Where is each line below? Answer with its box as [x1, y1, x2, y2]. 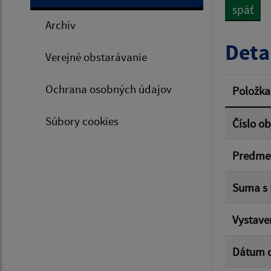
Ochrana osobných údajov [45, 82, 172, 96]
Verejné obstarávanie [45, 50, 147, 64]
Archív [45, 18, 76, 32]
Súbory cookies [45, 114, 119, 128]
